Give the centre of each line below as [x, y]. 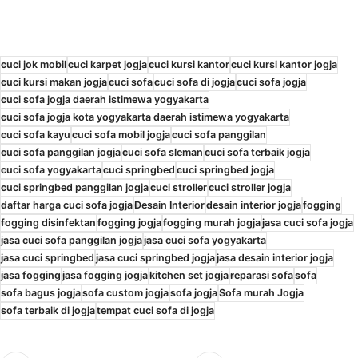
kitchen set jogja [189, 276]
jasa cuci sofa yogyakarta [205, 241]
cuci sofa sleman [163, 153]
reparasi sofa [262, 276]
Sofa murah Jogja [261, 293]
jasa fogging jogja [105, 276]
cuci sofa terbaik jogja [257, 153]
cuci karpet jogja [107, 65]
